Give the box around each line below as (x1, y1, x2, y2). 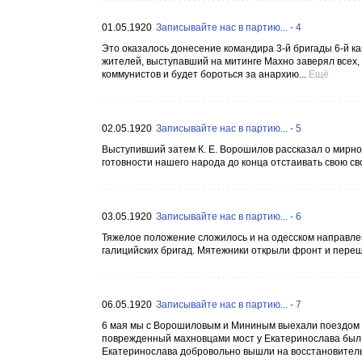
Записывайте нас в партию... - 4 (156, 22, 301, 33)
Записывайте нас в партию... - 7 (156, 299, 301, 310)
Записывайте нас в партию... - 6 (156, 211, 301, 222)
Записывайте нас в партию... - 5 (156, 123, 301, 134)
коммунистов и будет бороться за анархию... (102, 69, 306, 80)
